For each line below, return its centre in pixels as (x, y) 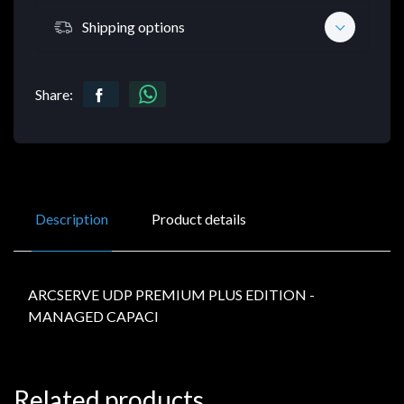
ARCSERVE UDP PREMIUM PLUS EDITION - (171, 295)
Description (72, 219)
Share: (54, 95)
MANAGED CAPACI (93, 317)
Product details (199, 219)
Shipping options (133, 26)
